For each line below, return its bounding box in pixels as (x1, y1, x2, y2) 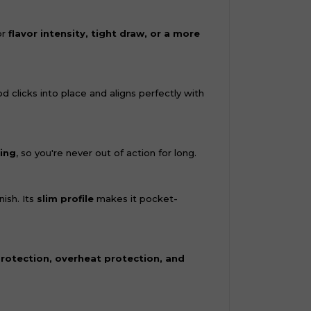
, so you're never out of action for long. (16, 147, 196, 158)
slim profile (37, 193, 94, 204)
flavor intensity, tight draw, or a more (8, 28, 200, 39)
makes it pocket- (94, 193, 178, 204)
